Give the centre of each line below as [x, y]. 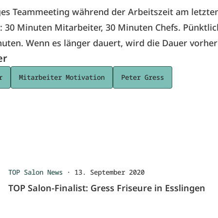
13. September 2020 [110, 172]
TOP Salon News [36, 172]
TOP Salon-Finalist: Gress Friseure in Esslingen [107, 188]
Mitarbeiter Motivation [62, 77]
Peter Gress [143, 77]
